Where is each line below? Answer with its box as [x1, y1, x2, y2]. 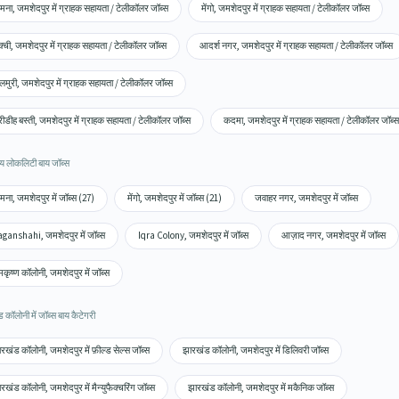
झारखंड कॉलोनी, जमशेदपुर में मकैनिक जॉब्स [187, 381, 334, 395]
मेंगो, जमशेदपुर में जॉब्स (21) [126, 191, 222, 205]
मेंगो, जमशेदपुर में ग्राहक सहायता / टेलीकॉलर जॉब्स [200, 2, 370, 15]
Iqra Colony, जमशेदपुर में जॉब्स [137, 229, 248, 242]
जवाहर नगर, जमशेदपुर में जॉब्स [254, 191, 358, 205]
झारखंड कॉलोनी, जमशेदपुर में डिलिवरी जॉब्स [182, 344, 329, 357]
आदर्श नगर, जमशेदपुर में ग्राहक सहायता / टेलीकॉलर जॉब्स [199, 39, 393, 53]
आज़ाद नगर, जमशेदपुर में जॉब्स [281, 229, 386, 242]
